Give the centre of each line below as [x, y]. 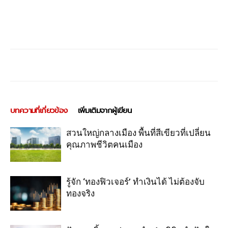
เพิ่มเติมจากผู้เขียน [105, 110]
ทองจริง [80, 193]
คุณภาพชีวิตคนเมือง [104, 144]
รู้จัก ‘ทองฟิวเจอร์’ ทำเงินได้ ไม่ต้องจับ [135, 181]
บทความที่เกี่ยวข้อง [39, 110]
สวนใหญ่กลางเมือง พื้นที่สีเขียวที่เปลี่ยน [138, 133]
